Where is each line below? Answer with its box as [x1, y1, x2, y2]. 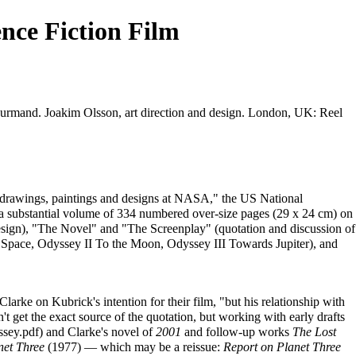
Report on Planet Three [223, 339, 341, 354]
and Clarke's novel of [43, 324, 156, 339]
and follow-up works [181, 324, 292, 339]
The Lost [292, 324, 336, 339]
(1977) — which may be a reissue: [44, 339, 223, 354]
